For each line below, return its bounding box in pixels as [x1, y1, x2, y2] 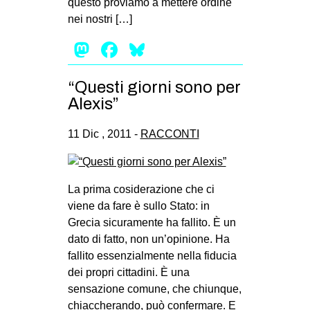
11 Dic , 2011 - [67, 127, 140, 140]
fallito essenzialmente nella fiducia [67, 249, 237, 262]
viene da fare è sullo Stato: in [67, 199, 210, 212]
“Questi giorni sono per [67, 77, 241, 96]
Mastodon [92, 37, 191, 62]
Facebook [120, 37, 219, 62]
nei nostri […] [67, 12, 132, 25]
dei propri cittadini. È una [67, 266, 190, 278]
